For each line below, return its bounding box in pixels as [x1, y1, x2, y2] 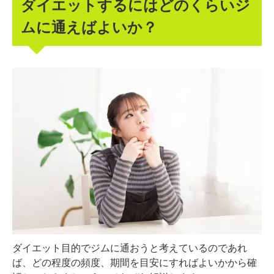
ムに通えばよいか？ [21, 15, 158, 37]
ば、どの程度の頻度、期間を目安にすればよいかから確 [12, 255, 257, 270]
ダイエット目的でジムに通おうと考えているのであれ [12, 240, 247, 255]
